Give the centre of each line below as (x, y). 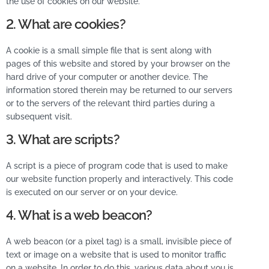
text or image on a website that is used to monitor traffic (116, 255)
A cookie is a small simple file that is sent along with (109, 50)
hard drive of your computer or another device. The (107, 77)
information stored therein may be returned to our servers (119, 90)
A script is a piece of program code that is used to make (117, 166)
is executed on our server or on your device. (92, 192)
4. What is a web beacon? (79, 215)
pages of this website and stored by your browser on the (118, 64)
